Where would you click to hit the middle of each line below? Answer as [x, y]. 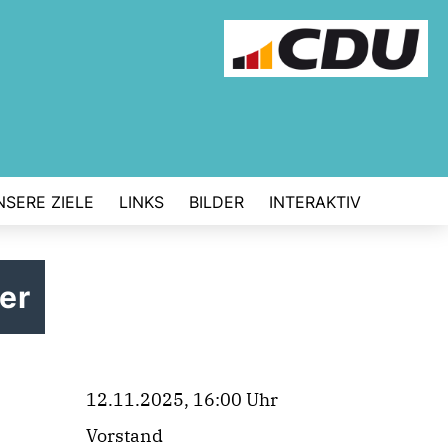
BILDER [216, 202]
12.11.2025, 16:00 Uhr [182, 399]
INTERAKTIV [315, 202]
